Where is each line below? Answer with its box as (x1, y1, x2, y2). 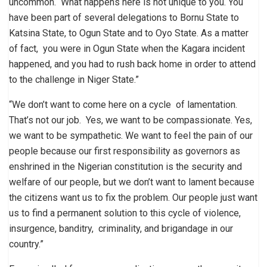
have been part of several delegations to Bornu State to (9, 11, 239, 23)
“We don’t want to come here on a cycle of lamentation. (9, 98, 240, 110)
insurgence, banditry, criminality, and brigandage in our (9, 222, 233, 234)
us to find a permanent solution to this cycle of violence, (9, 207, 241, 219)
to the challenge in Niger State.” (9, 73, 139, 85)
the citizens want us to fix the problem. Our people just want (9, 191, 257, 203)
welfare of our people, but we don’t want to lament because (9, 176, 254, 188)
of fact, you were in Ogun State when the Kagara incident (9, 42, 245, 54)
